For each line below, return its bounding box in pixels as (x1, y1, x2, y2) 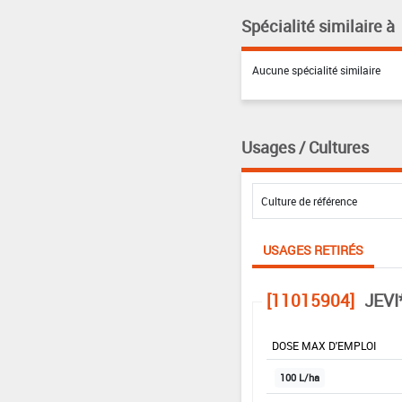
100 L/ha (279, 371, 319, 385)
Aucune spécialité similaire (251, 63, 380, 78)
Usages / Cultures (240, 136, 369, 159)
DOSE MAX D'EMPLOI (271, 338, 376, 354)
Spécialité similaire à (240, 15, 395, 38)
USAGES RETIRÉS (262, 241, 363, 259)
